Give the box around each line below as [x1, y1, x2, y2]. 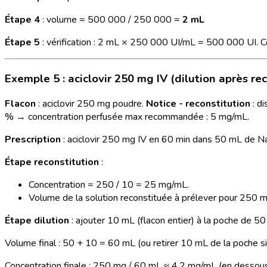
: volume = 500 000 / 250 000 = [40, 13, 182, 26]
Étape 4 [5, 13, 40, 26]
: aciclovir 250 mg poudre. [36, 97, 146, 111]
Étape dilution [5, 214, 69, 228]
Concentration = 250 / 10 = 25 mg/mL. [29, 178, 189, 192]
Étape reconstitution [5, 156, 99, 169]
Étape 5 [5, 35, 40, 49]
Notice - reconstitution [146, 97, 250, 111]
